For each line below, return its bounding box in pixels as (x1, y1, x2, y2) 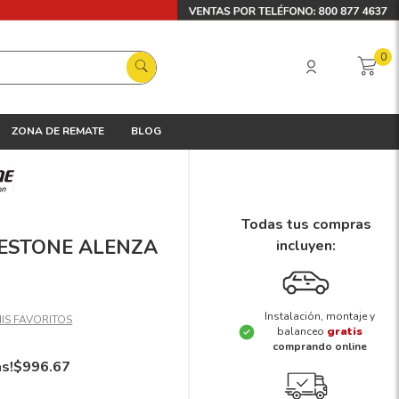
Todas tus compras (240, 215, 371, 235)
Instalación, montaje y (264, 309, 375, 324)
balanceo (276, 324, 327, 339)
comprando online (272, 339, 367, 354)
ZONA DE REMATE (12, 124, 104, 138)
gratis (326, 324, 362, 339)
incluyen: (276, 236, 336, 256)
